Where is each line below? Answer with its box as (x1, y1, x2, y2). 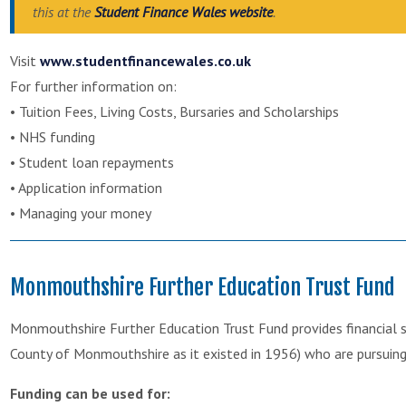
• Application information (10, 178, 162, 197)
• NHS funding (10, 127, 95, 146)
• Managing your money (10, 203, 151, 222)
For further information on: (10, 76, 177, 95)
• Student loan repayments (10, 152, 174, 171)
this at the (33, 2, 94, 21)
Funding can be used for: (10, 383, 170, 402)
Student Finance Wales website (94, 2, 273, 21)
